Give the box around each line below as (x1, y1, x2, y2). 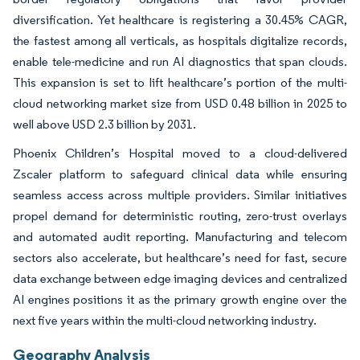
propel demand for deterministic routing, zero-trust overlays (13, 207, 347, 223)
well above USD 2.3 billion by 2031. (13, 116, 196, 132)
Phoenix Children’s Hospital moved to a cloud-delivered (13, 145, 347, 161)
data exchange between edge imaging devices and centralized (13, 270, 347, 286)
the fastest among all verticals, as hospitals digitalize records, (13, 32, 347, 48)
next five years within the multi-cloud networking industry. (13, 312, 317, 328)
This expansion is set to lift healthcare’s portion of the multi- (13, 74, 347, 90)
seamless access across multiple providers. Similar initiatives (13, 186, 347, 202)
